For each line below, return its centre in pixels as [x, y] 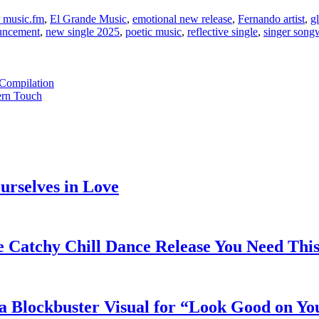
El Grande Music [88, 19]
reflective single [223, 31]
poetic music [153, 31]
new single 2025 [83, 31]
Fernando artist [271, 19]
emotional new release [182, 19]
